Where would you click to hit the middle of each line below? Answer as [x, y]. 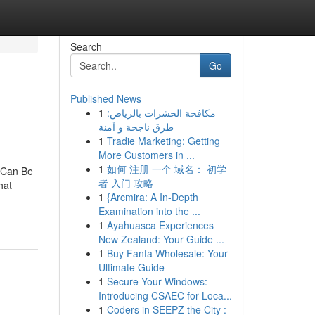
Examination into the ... [149, 211]
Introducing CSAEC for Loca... [165, 295]
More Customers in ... [146, 155]
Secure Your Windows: [157, 281]
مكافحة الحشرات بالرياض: [161, 112]
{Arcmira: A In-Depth [152, 197]
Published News [105, 98]
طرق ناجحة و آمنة [136, 127]
